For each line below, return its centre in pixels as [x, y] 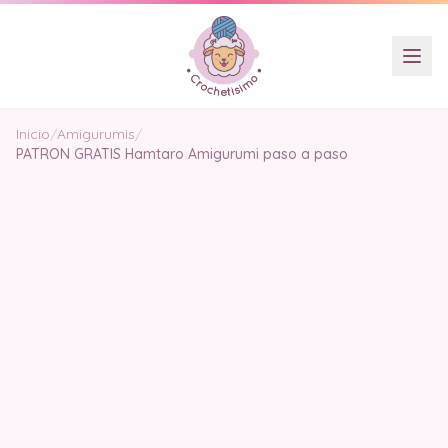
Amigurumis [96, 134]
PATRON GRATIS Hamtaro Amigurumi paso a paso [182, 154]
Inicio [33, 134]
